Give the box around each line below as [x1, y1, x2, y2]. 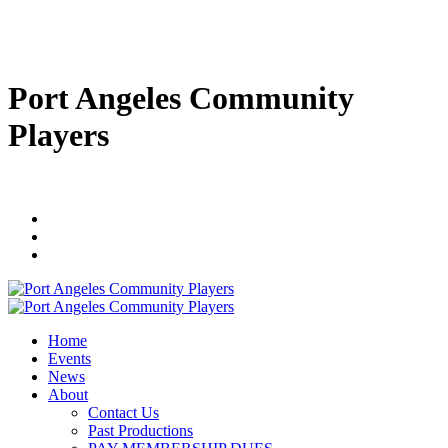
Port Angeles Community [8, 80, 354, 117]
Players [8, 117, 109, 154]
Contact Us [88, 403, 159, 421]
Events [48, 349, 91, 367]
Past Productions [88, 421, 193, 439]
